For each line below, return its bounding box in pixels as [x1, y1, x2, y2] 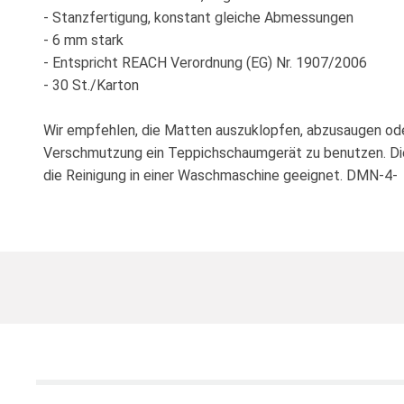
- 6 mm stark [43, 31, 124, 49]
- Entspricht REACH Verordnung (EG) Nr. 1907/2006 [43, 53, 367, 71]
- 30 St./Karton [43, 76, 139, 94]
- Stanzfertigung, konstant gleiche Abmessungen [43, 8, 353, 26]
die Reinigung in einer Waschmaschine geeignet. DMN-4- [43, 166, 398, 184]
